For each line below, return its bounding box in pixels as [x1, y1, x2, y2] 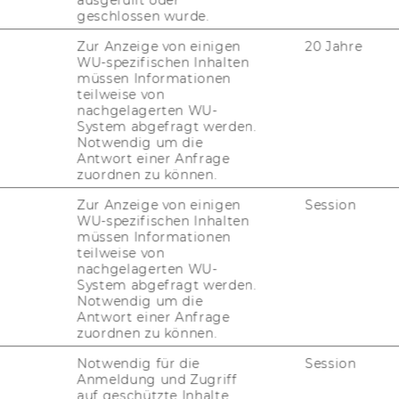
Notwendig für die [77, 354, 200, 371]
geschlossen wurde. [77, 7, 210, 24]
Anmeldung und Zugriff [77, 370, 238, 387]
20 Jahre [305, 37, 362, 54]
